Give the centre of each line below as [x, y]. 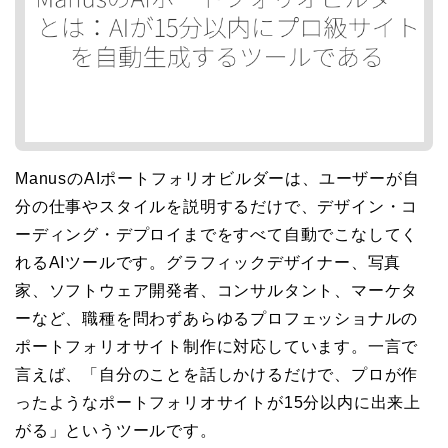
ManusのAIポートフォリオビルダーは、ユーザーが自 [217, 179]
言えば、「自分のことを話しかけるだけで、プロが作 [217, 375]
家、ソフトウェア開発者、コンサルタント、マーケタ [217, 291]
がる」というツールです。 [116, 431]
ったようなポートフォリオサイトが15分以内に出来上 [218, 403]
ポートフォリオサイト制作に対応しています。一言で [217, 347]
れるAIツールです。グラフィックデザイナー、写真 [208, 263]
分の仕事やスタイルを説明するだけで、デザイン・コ [217, 207]
